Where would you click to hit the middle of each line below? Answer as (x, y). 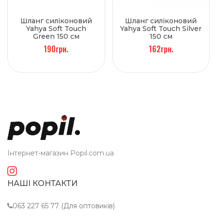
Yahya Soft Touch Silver (161, 28)
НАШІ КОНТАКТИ (42, 184)
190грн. (56, 49)
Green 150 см (56, 36)
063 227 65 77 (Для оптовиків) (64, 206)
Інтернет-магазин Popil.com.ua (61, 153)
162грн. (161, 49)
